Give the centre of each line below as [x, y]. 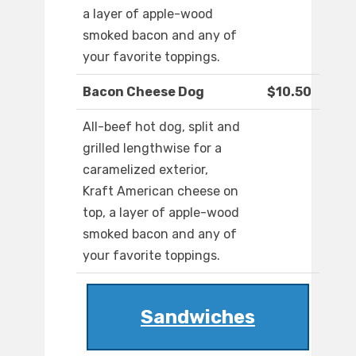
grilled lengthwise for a [152, 149]
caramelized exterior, [145, 170]
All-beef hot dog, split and [161, 127]
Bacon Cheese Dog [143, 92]
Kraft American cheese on [161, 192]
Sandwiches [198, 317]
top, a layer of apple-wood [161, 213]
